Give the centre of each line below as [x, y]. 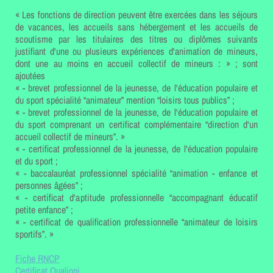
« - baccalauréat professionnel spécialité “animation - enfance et [136, 173]
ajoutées [30, 75]
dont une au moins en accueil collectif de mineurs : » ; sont [136, 63]
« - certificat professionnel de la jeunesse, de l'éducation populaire [136, 148]
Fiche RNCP [37, 258]
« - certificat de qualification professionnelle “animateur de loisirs [136, 222]
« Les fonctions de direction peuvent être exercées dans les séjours [136, 14]
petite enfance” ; [44, 209]
